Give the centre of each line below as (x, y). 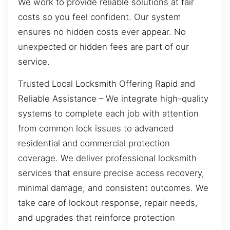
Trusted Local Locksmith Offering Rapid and (107, 84)
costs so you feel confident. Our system (99, 17)
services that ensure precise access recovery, (111, 173)
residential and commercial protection (94, 143)
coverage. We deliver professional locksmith (107, 158)
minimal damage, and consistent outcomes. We (113, 188)
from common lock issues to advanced (96, 129)
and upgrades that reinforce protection (97, 218)
